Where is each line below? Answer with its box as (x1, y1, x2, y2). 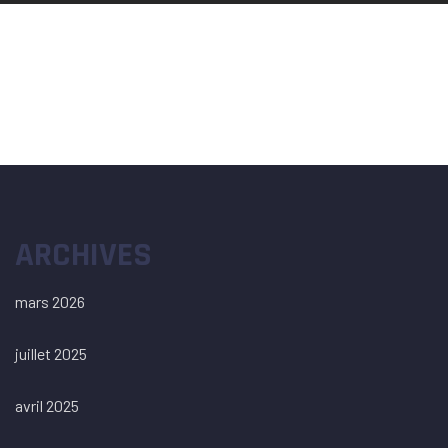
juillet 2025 (15, 344, 87, 363)
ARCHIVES (15, 233, 152, 277)
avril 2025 (15, 396, 79, 415)
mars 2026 (15, 292, 85, 311)
